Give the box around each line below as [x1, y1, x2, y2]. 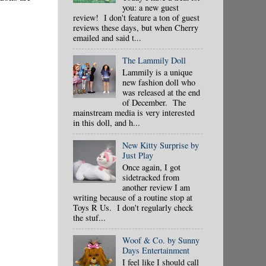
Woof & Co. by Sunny [122, 235, 199, 246]
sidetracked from [122, 171, 179, 183]
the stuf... [73, 211, 106, 223]
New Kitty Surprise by [122, 140, 199, 151]
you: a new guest [122, 1, 179, 13]
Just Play [122, 150, 153, 161]
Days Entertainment [122, 245, 189, 256]
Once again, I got [122, 161, 180, 173]
